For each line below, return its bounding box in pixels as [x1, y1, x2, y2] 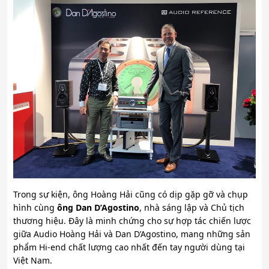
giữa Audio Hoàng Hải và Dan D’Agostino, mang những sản [13, 228, 250, 240]
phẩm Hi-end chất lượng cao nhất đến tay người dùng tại [13, 241, 245, 253]
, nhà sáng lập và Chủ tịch [139, 202, 244, 214]
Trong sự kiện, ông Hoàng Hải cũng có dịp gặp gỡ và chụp [13, 189, 248, 201]
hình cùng [13, 202, 57, 214]
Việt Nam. [13, 255, 52, 267]
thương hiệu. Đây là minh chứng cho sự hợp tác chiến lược [13, 215, 251, 227]
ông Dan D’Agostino [57, 202, 139, 214]
